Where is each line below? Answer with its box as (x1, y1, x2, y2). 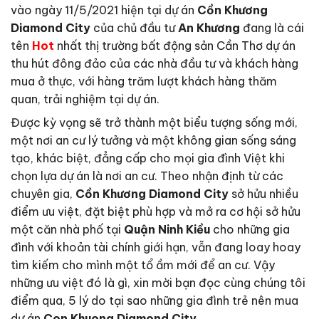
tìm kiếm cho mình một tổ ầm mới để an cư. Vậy (11, 258, 275, 272)
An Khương (178, 21, 240, 35)
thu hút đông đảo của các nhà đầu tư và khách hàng (11, 56, 298, 70)
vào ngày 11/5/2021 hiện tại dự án (11, 3, 197, 17)
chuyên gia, (11, 187, 75, 201)
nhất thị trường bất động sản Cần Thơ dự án (54, 38, 296, 53)
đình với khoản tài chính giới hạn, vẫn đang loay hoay (11, 240, 300, 254)
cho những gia (210, 222, 290, 236)
